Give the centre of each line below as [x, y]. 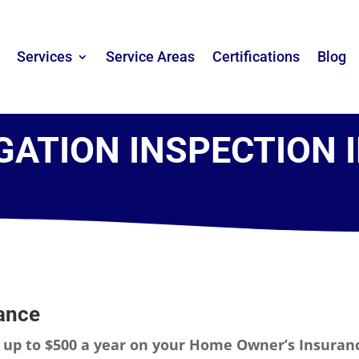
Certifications [256, 56]
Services [44, 56]
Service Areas [150, 56]
